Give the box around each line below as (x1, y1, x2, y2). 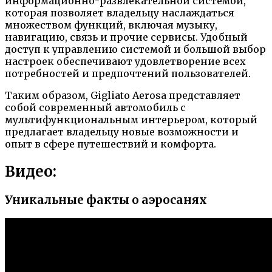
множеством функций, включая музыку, (5, 18, 217, 31)
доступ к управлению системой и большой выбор (5, 42, 266, 55)
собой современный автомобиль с (5, 101, 186, 114)
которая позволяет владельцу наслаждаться (5, 6, 234, 19)
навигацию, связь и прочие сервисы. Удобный (5, 30, 248, 43)
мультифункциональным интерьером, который (5, 113, 257, 126)
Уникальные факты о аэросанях (5, 192, 207, 207)
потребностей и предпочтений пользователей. (5, 67, 251, 80)
